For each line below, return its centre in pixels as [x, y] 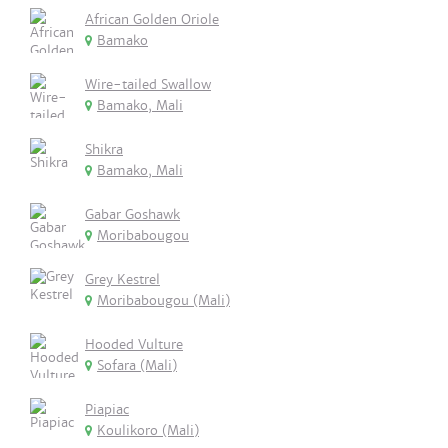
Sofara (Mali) [137, 365]
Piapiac [107, 409]
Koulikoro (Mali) [148, 430]
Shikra [104, 149]
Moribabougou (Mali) [163, 300]
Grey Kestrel [122, 279]
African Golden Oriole [152, 19]
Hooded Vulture [134, 344]
